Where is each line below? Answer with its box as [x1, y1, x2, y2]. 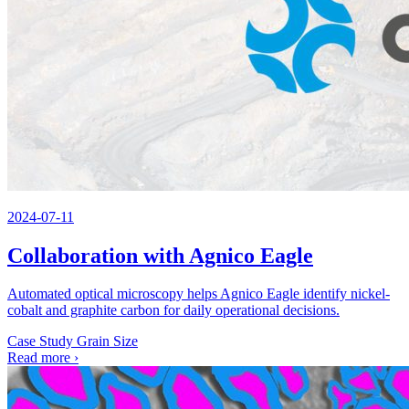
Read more [7, 350, 74, 366]
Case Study [7, 333, 73, 350]
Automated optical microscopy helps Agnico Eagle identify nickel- [7, 286, 390, 302]
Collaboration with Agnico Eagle [7, 243, 313, 267]
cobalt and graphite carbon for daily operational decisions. [7, 302, 340, 319]
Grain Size [77, 333, 138, 350]
